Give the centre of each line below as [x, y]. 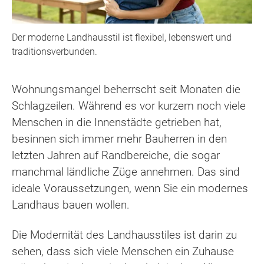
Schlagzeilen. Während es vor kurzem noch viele [129, 106]
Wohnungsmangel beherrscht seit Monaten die [126, 90]
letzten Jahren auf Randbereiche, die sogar [116, 156]
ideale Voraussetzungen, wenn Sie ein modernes [130, 189]
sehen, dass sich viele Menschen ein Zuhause [123, 251]
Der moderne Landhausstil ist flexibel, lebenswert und [122, 38]
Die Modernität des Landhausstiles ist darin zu [124, 235]
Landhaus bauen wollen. [71, 205]
